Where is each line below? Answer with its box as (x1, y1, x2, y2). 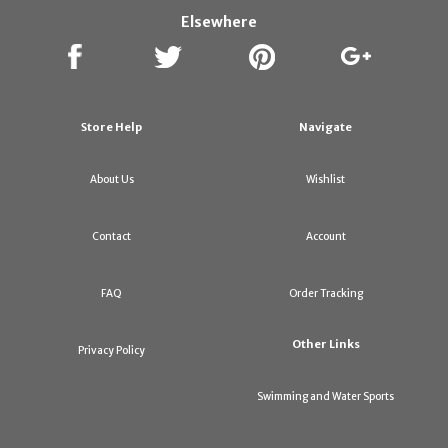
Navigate (299, 120, 353, 135)
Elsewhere (180, 13, 257, 32)
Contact (92, 230, 132, 244)
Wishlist (306, 173, 346, 187)
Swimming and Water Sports (257, 390, 395, 404)
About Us (89, 173, 134, 187)
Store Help (81, 120, 143, 135)
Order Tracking (288, 287, 363, 301)
